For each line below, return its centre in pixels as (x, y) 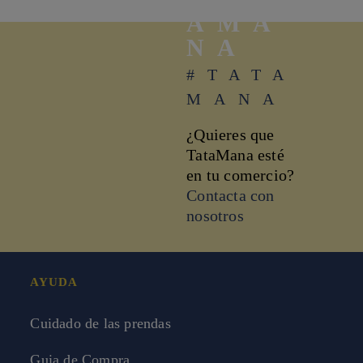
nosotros (215, 215)
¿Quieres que (231, 134)
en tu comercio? (241, 175)
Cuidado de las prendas (100, 324)
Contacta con (231, 195)
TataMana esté (235, 154)
